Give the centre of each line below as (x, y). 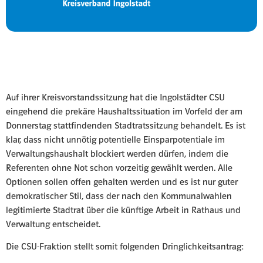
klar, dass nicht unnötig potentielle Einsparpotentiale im (115, 139)
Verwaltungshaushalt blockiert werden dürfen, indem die (117, 153)
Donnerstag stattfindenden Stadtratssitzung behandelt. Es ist (126, 125)
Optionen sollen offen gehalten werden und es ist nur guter (122, 181)
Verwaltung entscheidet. (53, 224)
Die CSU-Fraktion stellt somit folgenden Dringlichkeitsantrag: (125, 247)
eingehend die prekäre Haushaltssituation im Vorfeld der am (124, 111)
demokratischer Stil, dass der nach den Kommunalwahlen (119, 195)
